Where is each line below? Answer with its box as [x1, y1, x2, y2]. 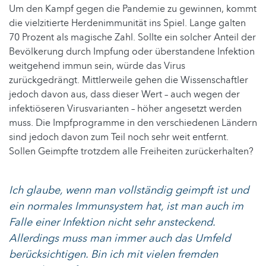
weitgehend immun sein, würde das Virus [9, 59, 185, 72]
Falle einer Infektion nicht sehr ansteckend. [9, 214, 215, 230]
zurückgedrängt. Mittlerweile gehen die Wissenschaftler [9, 73, 248, 87]
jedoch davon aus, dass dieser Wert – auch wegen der [9, 87, 240, 101]
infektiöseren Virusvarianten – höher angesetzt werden [9, 102, 242, 115]
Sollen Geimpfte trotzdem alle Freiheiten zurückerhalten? [9, 144, 254, 158]
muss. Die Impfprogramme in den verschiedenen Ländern [9, 116, 257, 129]
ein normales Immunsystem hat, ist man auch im [9, 198, 243, 214]
